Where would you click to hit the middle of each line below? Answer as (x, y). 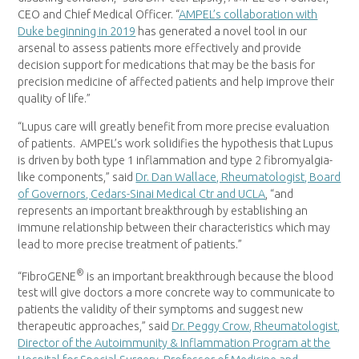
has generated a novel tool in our (222, 31)
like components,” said (77, 177)
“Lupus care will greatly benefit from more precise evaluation (174, 127)
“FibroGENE (47, 276)
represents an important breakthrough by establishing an (163, 211)
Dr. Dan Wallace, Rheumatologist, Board (238, 177)
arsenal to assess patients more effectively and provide (160, 48)
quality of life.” (54, 98)
